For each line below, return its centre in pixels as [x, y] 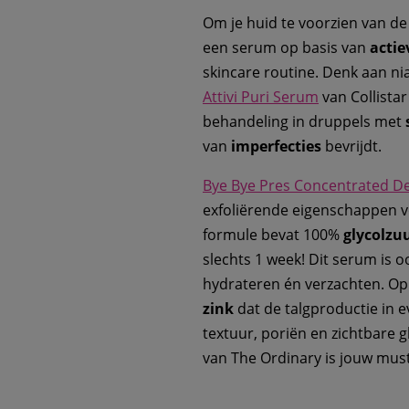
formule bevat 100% [273, 235]
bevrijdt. [351, 147]
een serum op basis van [286, 48]
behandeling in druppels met [304, 122]
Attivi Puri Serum [261, 97]
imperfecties [276, 147]
